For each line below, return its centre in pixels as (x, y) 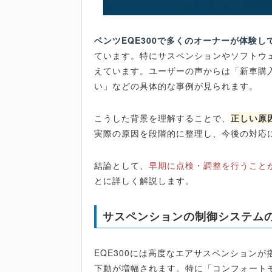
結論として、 (122, 165)
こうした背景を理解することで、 (163, 118)
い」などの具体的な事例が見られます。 (176, 86)
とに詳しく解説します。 (144, 180)
